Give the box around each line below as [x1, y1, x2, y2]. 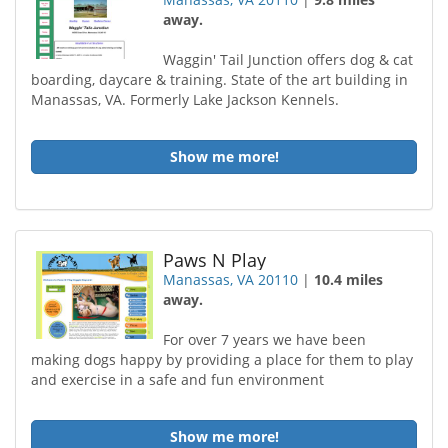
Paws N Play [163, 248, 267, 272]
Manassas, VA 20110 [163, 270, 299, 289]
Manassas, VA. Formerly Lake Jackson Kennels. [31, 90, 339, 109]
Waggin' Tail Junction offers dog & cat [163, 50, 414, 69]
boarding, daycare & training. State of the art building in [31, 70, 408, 89]
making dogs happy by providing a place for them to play [31, 350, 413, 369]
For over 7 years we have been [163, 330, 367, 349]
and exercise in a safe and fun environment [31, 370, 324, 389]
